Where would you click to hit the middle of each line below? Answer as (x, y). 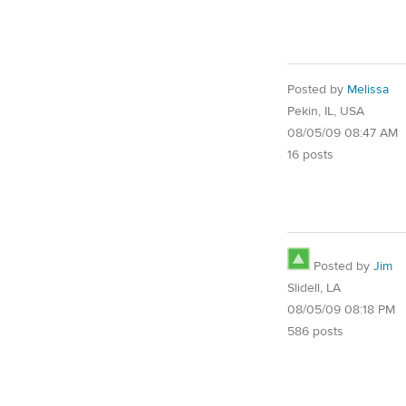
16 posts (310, 155)
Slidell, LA (314, 289)
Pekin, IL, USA (326, 111)
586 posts (315, 332)
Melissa (368, 89)
